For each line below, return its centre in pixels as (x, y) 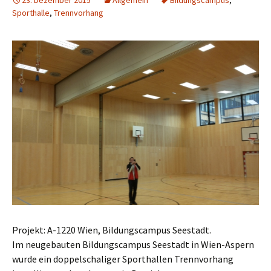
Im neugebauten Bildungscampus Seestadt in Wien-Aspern (133, 244)
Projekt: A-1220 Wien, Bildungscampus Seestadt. (112, 230)
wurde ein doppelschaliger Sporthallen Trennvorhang (123, 259)
